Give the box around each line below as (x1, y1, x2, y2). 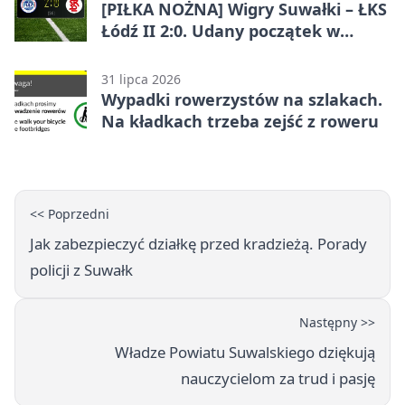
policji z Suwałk (30, 259, 133, 281)
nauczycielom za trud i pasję (181, 368, 375, 390)
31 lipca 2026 (101, 71, 181, 89)
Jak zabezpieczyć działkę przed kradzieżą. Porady (30, 233, 367, 255)
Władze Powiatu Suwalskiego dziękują (115, 342, 375, 363)
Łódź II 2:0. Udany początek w (101, 20, 340, 42)
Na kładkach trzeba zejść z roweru (101, 110, 379, 133)
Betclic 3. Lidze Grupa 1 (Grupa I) (101, 42, 363, 64)
